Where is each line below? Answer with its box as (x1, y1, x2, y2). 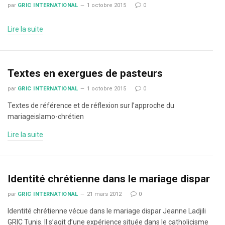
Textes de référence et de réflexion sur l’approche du (8, 101, 174, 109)
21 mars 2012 (86, 191, 122, 197)
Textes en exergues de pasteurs (8, 67, 163, 79)
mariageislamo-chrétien (8, 113, 84, 121)
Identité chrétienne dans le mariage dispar (8, 173, 210, 185)
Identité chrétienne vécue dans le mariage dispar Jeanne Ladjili (8, 207, 206, 215)
